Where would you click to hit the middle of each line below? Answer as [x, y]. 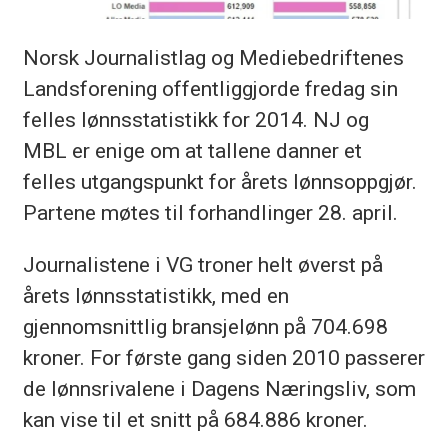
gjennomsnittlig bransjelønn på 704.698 [205, 327]
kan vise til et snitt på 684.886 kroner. [195, 420]
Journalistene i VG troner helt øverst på [202, 265]
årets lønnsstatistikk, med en [155, 296]
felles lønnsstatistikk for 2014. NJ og [195, 119]
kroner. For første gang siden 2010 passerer [223, 358]
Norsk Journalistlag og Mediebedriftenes [213, 57]
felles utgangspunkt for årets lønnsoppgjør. [219, 181]
